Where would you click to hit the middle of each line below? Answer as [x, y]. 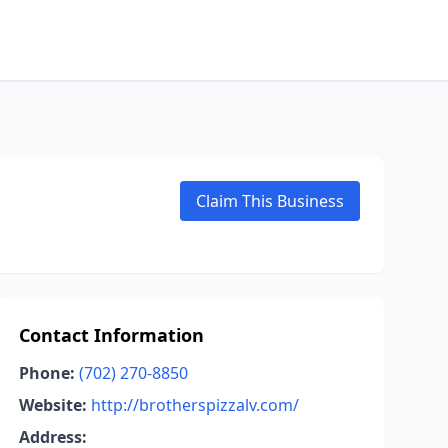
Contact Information [111, 335]
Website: [52, 405]
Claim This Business [270, 201]
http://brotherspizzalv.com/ [194, 405]
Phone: [46, 373]
